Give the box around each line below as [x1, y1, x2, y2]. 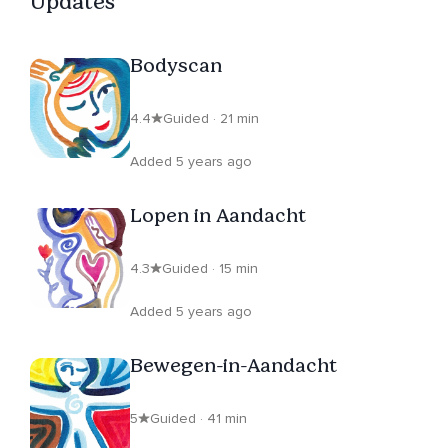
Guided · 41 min [150, 410, 247, 428]
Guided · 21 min [163, 110, 259, 128]
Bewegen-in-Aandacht [130, 353, 337, 378]
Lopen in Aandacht [130, 203, 306, 228]
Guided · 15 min [162, 260, 258, 278]
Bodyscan [130, 53, 222, 78]
